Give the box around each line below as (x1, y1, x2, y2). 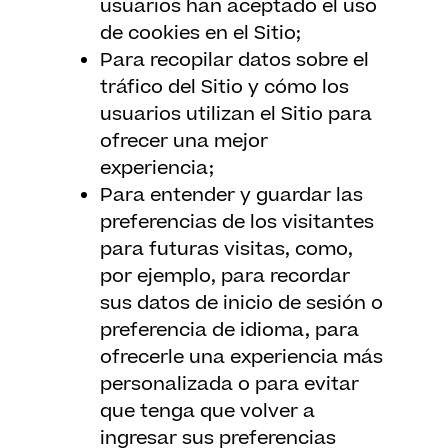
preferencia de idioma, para (100, 317, 359, 344)
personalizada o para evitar (100, 371, 359, 398)
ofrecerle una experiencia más (100, 344, 383, 371)
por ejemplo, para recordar (100, 263, 350, 290)
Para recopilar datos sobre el (100, 47, 369, 74)
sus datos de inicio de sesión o (100, 290, 383, 317)
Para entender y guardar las (100, 182, 363, 209)
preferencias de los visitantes (100, 209, 374, 236)
